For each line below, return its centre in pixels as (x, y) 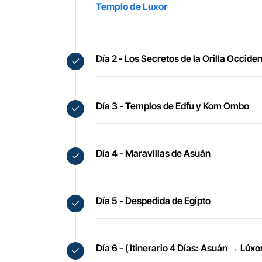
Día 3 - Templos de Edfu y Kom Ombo (173, 106)
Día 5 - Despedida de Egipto (153, 201)
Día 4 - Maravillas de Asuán (153, 153)
